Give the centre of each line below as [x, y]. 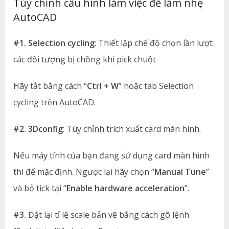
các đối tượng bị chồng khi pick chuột [85, 59]
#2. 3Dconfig [38, 129]
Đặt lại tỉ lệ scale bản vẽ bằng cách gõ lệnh [108, 214]
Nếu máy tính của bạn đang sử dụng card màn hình [112, 155]
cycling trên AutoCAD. [55, 102]
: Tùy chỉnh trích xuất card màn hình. [132, 129]
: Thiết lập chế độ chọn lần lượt [154, 43]
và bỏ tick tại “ [40, 188]
